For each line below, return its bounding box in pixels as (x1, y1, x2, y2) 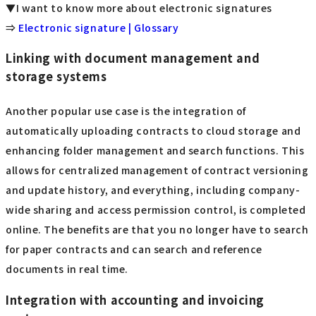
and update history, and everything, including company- (6, 183, 300, 197)
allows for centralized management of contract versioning (6, 163, 309, 178)
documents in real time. (6, 262, 128, 276)
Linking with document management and (6, 49, 260, 66)
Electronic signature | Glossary (18, 20, 179, 35)
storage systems (6, 67, 107, 85)
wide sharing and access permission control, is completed (6, 202, 306, 217)
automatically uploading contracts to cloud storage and (6, 123, 301, 138)
